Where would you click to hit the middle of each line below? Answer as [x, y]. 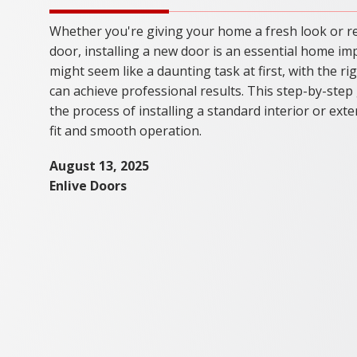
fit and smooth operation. [126, 131]
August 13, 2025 [99, 166]
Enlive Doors [88, 186]
